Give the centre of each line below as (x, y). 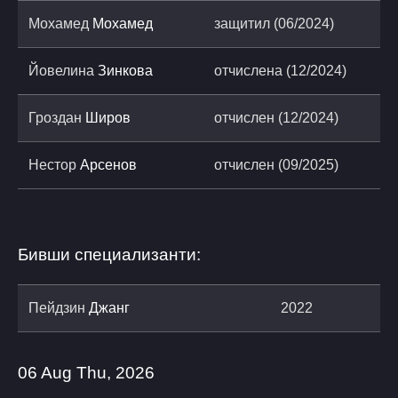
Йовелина (63, 70)
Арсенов (108, 164)
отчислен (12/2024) (276, 117)
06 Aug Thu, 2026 (86, 372)
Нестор (54, 164)
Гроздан (57, 117)
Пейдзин (59, 307)
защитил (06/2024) (274, 23)
